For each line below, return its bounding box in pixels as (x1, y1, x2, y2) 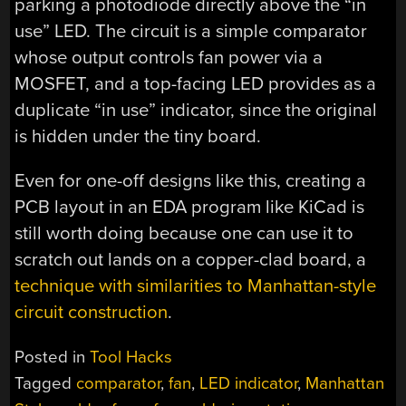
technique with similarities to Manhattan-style (14, 275, 377, 298)
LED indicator (199, 372, 298, 393)
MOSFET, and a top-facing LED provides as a (14, 72, 377, 96)
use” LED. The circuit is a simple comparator (14, 20, 368, 43)
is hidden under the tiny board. (14, 125, 262, 149)
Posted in (14, 346, 91, 367)
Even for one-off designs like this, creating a (14, 169, 367, 193)
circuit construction (14, 301, 169, 324)
